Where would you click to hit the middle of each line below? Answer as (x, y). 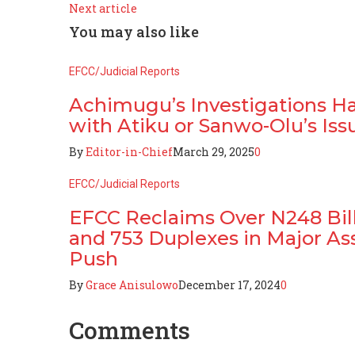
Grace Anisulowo (132, 284)
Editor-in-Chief (129, 151)
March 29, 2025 (214, 151)
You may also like (134, 31)
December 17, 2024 (229, 284)
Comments (130, 330)
